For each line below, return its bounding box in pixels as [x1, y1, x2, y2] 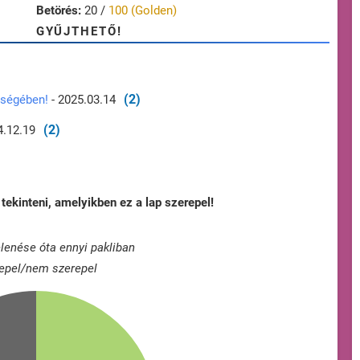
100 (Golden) [108, 3, 177, 18]
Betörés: [36, 3, 81, 18]
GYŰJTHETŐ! [36, 24, 122, 39]
